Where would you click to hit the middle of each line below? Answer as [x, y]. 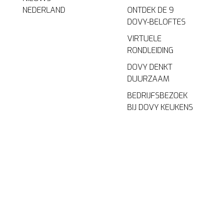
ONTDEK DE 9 [150, 10]
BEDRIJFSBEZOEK [157, 96]
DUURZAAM [148, 79]
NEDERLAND [44, 10]
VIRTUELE [144, 39]
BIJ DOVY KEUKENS [160, 108]
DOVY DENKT [150, 67]
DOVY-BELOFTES [156, 22]
